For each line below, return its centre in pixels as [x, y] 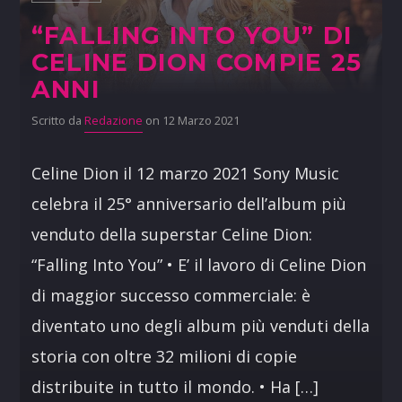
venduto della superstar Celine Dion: [171, 235]
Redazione [113, 121]
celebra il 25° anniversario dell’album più [188, 204]
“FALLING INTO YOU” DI [192, 36]
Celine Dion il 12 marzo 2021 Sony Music [185, 174]
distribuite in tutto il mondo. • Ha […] [175, 387]
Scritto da [57, 121]
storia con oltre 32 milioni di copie [164, 357]
